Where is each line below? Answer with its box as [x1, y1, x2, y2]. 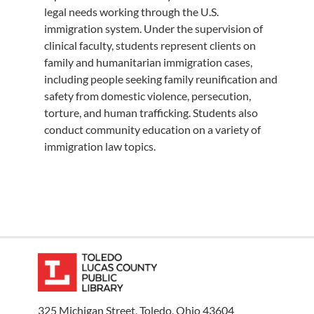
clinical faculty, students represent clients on [43, 38, 256, 52]
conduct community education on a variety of [43, 122, 261, 136]
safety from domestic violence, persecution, [43, 88, 251, 102]
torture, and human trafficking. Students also [43, 105, 258, 119]
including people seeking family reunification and [43, 71, 278, 86]
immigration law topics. [43, 139, 156, 153]
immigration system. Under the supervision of [43, 21, 263, 35]
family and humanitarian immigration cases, [43, 55, 252, 69]
